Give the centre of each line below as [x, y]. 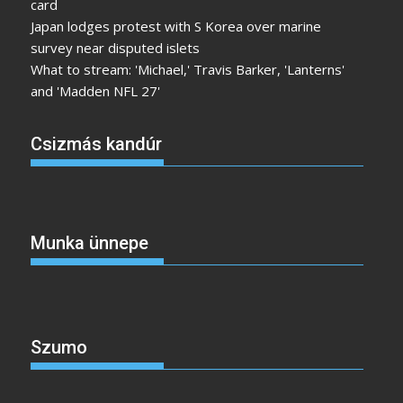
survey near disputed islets [116, 48]
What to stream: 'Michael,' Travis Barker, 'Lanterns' [188, 70]
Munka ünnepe [90, 243]
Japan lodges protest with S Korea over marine [176, 27]
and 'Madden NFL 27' [96, 91]
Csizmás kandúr [97, 143]
